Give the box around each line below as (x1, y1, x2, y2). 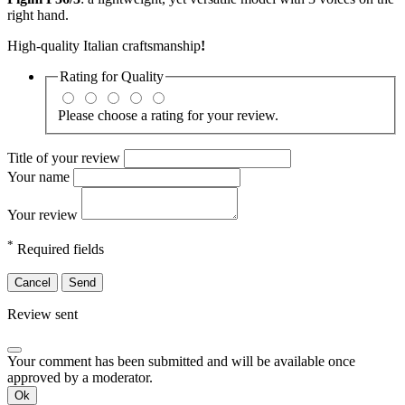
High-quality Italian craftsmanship (7, 37, 201, 53)
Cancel (14, 275, 51, 289)
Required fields (14, 241, 104, 258)
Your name (7, 169, 73, 185)
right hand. (7, 6, 69, 23)
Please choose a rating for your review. (58, 108, 278, 124)
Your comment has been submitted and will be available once (7, 353, 355, 369)
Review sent (7, 306, 78, 322)
